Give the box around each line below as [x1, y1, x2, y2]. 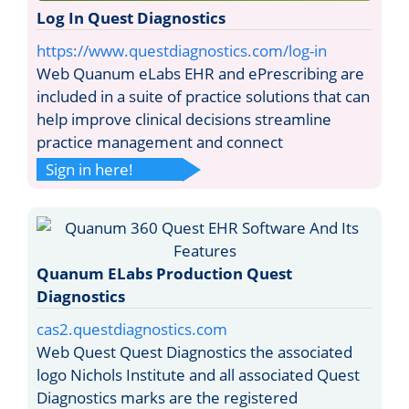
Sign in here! [46, 158, 133, 180]
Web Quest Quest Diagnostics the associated [37, 341, 352, 362]
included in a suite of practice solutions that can [37, 85, 370, 107]
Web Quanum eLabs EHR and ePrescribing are [37, 62, 364, 84]
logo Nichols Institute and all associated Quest [37, 363, 360, 385]
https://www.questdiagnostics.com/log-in [37, 39, 327, 61]
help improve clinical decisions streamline [37, 108, 331, 130]
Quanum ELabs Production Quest [37, 262, 292, 284]
